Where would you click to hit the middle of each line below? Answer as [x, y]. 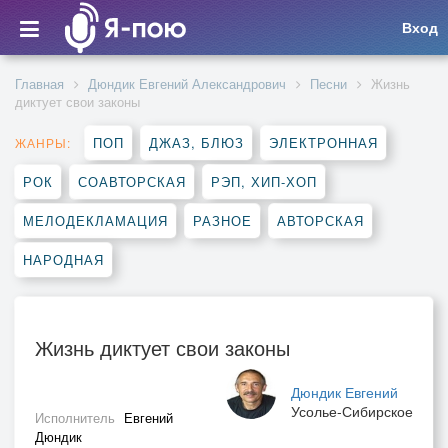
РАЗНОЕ [222, 220]
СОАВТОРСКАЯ [132, 181]
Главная [39, 83]
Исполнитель [77, 417]
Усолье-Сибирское [352, 411]
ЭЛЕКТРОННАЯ [323, 142]
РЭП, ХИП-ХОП [264, 181]
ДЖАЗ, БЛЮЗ [196, 142]
